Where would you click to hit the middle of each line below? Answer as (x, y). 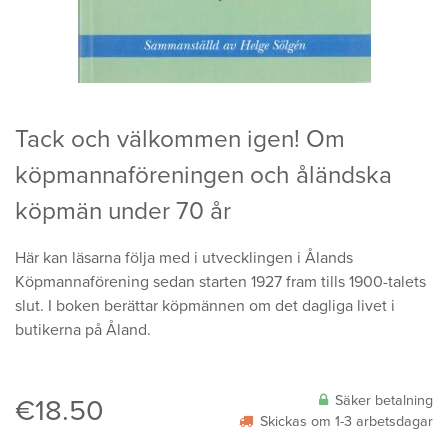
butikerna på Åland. (83, 330)
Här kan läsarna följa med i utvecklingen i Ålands (184, 258)
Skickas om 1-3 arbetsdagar (346, 422)
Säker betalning (384, 401)
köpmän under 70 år (123, 211)
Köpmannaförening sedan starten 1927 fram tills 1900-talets (220, 282)
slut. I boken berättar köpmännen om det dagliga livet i (205, 306)
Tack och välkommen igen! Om (180, 139)
